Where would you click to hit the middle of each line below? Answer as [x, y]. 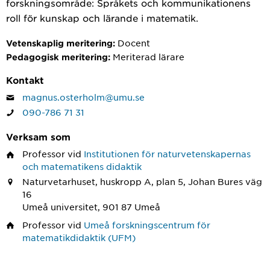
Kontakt [25, 80]
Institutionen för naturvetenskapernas [167, 154]
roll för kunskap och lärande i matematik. [102, 18]
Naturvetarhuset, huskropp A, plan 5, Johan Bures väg [142, 181]
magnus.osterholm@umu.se [83, 97]
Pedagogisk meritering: [58, 57]
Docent [134, 43]
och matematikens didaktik [82, 167]
